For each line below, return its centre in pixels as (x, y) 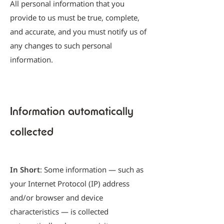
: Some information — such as (92, 169)
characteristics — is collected (59, 211)
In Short (25, 169)
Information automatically (72, 111)
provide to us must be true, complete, (75, 17)
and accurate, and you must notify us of (78, 31)
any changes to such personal (61, 45)
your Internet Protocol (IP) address (70, 183)
